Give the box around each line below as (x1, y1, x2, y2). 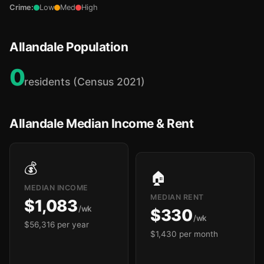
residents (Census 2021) (24, 75, 145, 88)
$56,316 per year (24, 220, 89, 229)
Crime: (9, 3, 34, 12)
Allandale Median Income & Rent (9, 116, 193, 131)
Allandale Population (9, 39, 128, 54)
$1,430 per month (150, 229, 218, 239)
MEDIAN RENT (150, 193, 204, 202)
